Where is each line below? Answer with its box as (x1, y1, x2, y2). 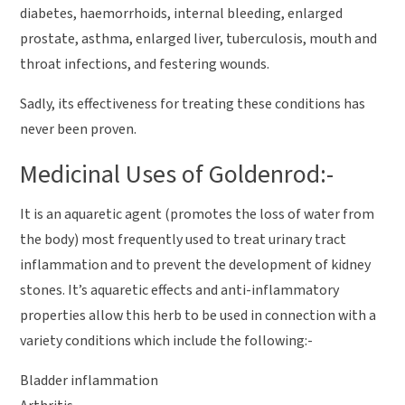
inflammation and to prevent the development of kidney (20, 254, 372, 275)
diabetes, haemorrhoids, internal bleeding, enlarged (20, 3, 344, 24)
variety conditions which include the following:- (20, 330, 314, 351)
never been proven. (20, 118, 137, 139)
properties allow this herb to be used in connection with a (20, 305, 377, 325)
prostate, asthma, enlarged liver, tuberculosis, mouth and (20, 28, 378, 49)
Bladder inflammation (20, 370, 159, 391)
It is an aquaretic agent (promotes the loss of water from (20, 203, 375, 224)
